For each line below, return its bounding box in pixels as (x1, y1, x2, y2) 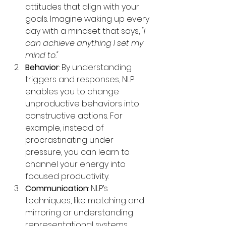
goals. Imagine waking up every (25, 13, 151, 25)
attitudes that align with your (25, 1, 141, 13)
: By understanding (59, 62, 134, 73)
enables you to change (25, 86, 121, 97)
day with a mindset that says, (25, 25, 142, 37)
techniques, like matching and (25, 195, 146, 206)
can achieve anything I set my (25, 37, 145, 49)
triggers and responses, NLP (25, 74, 136, 85)
